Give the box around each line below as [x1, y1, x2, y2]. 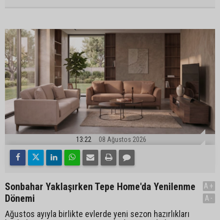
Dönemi [5, 192, 35, 204]
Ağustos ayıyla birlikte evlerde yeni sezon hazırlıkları [5, 209, 190, 219]
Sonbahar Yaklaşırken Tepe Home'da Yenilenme [5, 181, 195, 192]
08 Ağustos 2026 [99, 136, 146, 143]
